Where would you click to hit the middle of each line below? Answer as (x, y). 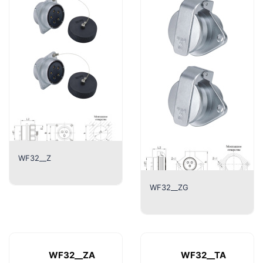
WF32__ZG (169, 187)
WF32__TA (203, 255)
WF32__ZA (72, 255)
